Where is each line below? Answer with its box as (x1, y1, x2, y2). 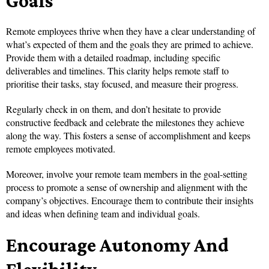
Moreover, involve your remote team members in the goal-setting (6, 168, 247, 181)
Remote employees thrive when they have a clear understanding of (6, 25, 255, 38)
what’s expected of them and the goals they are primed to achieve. (6, 38, 253, 51)
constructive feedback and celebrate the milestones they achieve (6, 116, 244, 129)
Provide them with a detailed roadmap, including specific (6, 51, 220, 64)
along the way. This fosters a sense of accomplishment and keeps (6, 129, 250, 142)
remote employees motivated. (6, 142, 115, 156)
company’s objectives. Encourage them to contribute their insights (6, 194, 253, 207)
